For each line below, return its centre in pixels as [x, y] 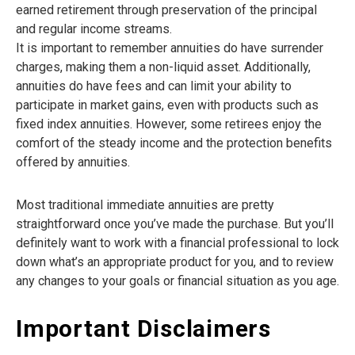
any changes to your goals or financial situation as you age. [177, 281]
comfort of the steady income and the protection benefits [174, 143]
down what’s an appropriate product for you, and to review [175, 262]
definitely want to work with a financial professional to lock [177, 243]
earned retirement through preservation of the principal [166, 10]
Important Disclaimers [143, 329]
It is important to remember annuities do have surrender [170, 48]
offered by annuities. [73, 162]
